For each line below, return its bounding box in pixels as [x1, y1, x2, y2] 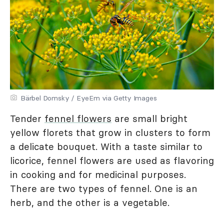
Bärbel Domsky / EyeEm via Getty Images [20, 93, 157, 103]
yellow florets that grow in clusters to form [10, 126, 210, 139]
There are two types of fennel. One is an [10, 182, 197, 195]
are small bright [111, 112, 187, 125]
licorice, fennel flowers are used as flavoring [10, 154, 214, 167]
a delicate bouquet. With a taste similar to [10, 140, 202, 153]
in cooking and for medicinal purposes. [10, 168, 186, 181]
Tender [10, 112, 44, 125]
